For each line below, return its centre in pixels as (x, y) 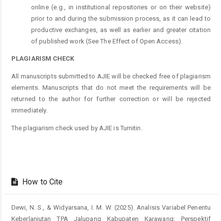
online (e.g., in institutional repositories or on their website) (121, 7)
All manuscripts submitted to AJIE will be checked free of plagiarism (111, 76)
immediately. (30, 110)
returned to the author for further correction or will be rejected (111, 99)
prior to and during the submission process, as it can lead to (121, 19)
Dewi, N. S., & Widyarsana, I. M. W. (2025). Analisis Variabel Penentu (111, 207)
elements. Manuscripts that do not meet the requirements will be (111, 87)
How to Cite (42, 182)
